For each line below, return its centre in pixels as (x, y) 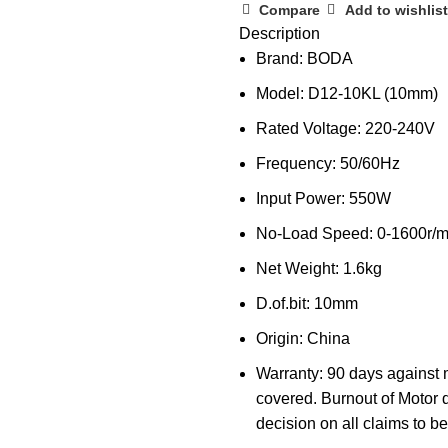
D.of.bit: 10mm (307, 304)
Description (279, 34)
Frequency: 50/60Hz (328, 164)
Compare (290, 10)
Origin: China (303, 339)
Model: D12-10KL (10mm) (347, 94)
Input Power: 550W (323, 199)
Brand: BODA (304, 59)
